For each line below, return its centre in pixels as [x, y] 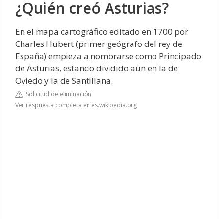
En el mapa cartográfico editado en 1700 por [102, 31]
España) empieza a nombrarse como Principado [108, 56]
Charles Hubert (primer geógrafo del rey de [99, 44]
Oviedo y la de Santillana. [64, 80]
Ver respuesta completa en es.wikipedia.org [76, 105]
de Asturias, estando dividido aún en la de [97, 68]
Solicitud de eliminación [57, 94]
